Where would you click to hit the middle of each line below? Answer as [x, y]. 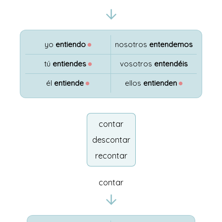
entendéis [171, 64]
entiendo [70, 44]
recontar [111, 156]
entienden [160, 83]
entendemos [171, 44]
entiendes [69, 64]
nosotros [132, 44]
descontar [111, 140]
